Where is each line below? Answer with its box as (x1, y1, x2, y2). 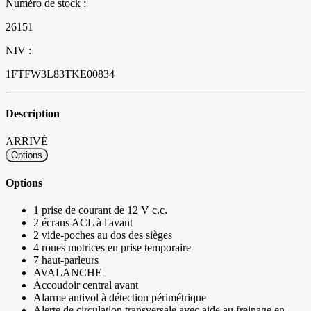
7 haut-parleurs (33, 254, 99, 267)
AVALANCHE (33, 267, 102, 279)
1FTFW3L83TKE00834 (6, 68, 115, 81)
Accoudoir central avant (33, 279, 138, 292)
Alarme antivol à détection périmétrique (33, 292, 206, 304)
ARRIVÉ (6, 135, 48, 147)
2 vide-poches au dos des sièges (33, 229, 172, 242)
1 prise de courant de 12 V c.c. (33, 204, 167, 217)
